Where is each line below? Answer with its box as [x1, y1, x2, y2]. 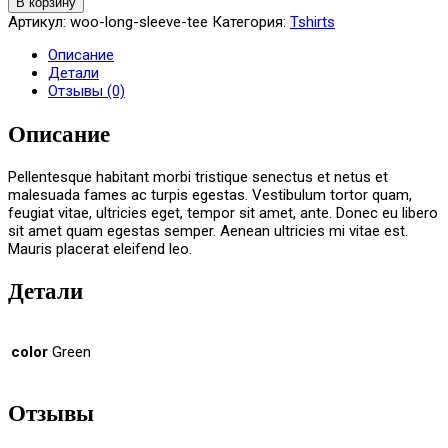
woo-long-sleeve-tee [70, 13, 208, 32]
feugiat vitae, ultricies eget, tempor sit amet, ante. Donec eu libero [8, 203, 438, 222]
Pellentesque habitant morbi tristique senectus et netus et [8, 167, 388, 186]
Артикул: [8, 13, 70, 32]
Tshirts [290, 13, 335, 32]
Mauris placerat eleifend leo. [8, 239, 192, 258]
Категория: [212, 13, 290, 32]
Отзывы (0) [48, 82, 125, 101]
